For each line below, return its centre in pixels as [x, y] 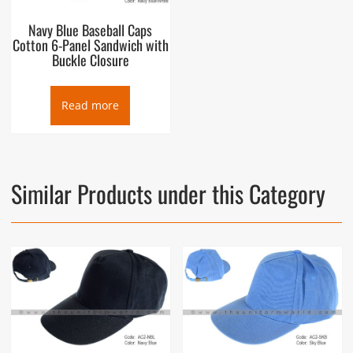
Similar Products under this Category [168, 193]
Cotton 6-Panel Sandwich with [90, 45]
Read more [91, 105]
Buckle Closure [90, 59]
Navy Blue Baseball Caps [91, 30]
